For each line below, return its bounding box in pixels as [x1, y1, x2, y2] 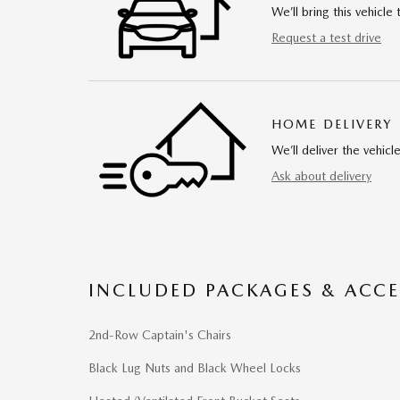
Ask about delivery [271, 168, 371, 183]
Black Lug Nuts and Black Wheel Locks [88, 361, 301, 376]
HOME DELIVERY [271, 116, 393, 131]
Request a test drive [271, 29, 381, 45]
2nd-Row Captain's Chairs [88, 328, 231, 343]
